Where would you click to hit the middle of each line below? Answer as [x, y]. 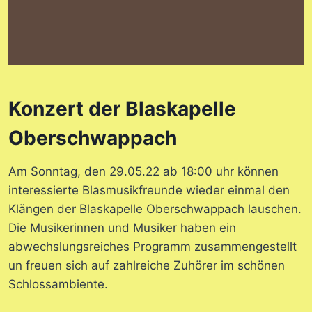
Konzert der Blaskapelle [122, 109]
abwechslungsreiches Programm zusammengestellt [152, 247]
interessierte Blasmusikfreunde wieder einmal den [149, 190]
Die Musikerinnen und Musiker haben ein [122, 228]
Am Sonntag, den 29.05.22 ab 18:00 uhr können [143, 172]
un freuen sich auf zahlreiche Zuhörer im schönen [146, 266]
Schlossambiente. [58, 284]
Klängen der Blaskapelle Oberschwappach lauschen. [155, 209]
